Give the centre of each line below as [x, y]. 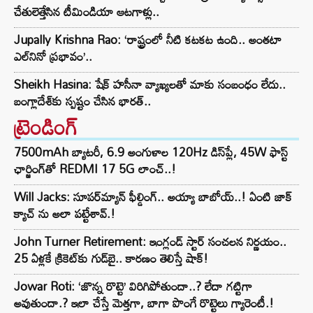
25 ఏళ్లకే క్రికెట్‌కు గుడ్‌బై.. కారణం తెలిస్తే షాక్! [111, 259]
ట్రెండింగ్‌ [46, 127]
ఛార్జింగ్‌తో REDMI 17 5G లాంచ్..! [95, 169]
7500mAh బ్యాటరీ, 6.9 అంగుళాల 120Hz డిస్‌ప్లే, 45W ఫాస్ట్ [151, 152]
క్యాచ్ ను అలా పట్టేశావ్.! [65, 214]
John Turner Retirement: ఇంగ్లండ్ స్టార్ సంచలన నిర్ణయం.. [150, 242]
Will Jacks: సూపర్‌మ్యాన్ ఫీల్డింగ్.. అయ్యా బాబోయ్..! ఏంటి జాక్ [153, 197]
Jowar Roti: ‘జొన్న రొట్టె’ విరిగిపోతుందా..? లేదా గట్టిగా [133, 286]
